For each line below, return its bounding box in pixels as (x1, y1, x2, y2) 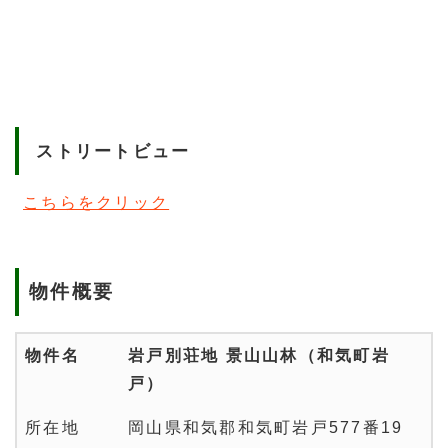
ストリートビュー (36, 140, 191, 161)
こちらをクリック (23, 194, 170, 212)
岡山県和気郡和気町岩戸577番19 (128, 419, 404, 437)
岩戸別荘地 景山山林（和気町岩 (128, 347, 390, 365)
